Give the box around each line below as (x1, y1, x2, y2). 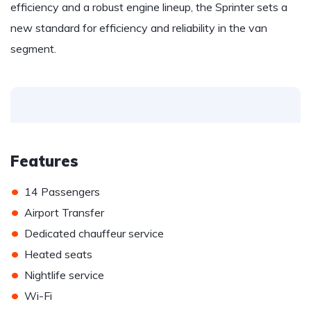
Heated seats (24, 247, 92, 261)
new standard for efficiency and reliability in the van (10, 21, 267, 35)
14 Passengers (24, 185, 100, 199)
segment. (10, 42, 56, 56)
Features (10, 151, 78, 171)
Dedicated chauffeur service (24, 226, 164, 240)
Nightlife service (24, 268, 104, 282)
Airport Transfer (24, 205, 104, 219)
